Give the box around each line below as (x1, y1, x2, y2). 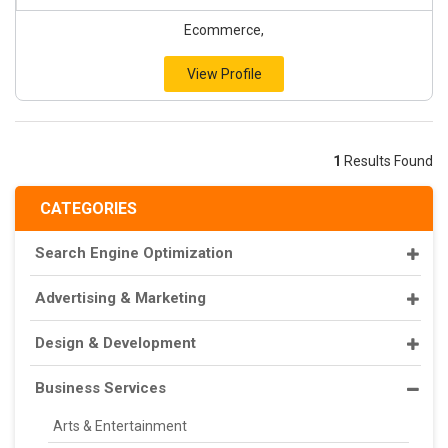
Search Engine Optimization (35, 244, 233, 262)
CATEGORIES (40, 199, 137, 218)
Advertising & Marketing (35, 289, 206, 307)
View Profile (186, 66, 262, 82)
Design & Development (35, 334, 196, 352)
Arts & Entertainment (53, 418, 187, 434)
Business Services (35, 379, 166, 397)
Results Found (341, 153, 433, 169)
